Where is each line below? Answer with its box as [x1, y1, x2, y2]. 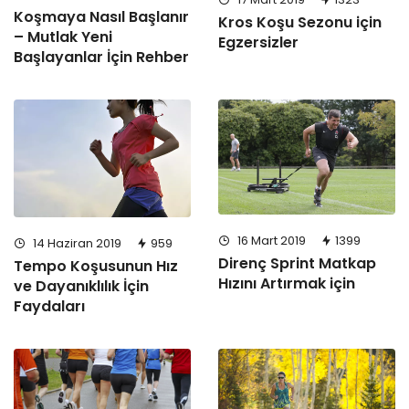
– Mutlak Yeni [14, 26, 112, 48]
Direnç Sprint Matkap [218, 253, 376, 275]
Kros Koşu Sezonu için [218, 12, 382, 34]
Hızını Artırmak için [218, 273, 355, 295]
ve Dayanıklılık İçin [14, 276, 149, 298]
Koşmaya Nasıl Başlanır [14, 6, 189, 28]
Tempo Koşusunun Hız [14, 256, 178, 278]
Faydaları [14, 296, 85, 318]
